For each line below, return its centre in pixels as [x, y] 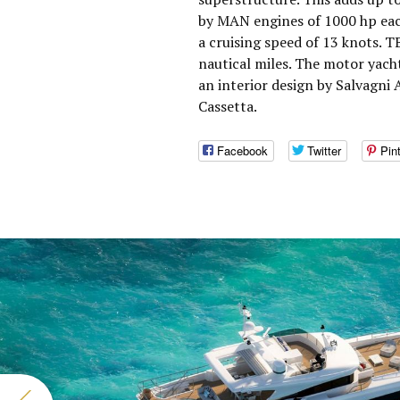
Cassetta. [228, 106]
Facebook [242, 151]
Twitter [324, 151]
